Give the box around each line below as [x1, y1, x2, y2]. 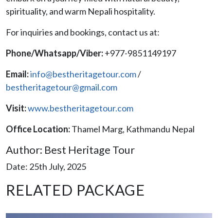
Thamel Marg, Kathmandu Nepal [70, 123, 195, 134]
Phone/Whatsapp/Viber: [6, 47, 105, 58]
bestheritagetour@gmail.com [6, 81, 117, 92]
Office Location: [6, 123, 70, 134]
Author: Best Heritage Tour [6, 143, 135, 156]
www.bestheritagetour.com [28, 102, 133, 113]
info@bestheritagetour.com [30, 68, 136, 79]
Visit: [6, 102, 28, 113]
